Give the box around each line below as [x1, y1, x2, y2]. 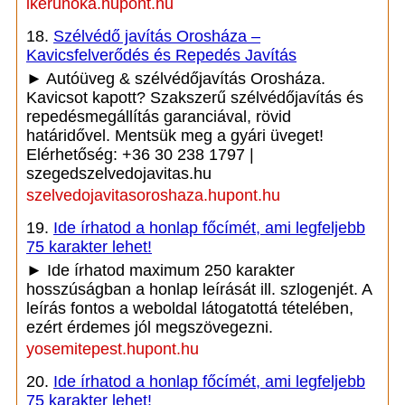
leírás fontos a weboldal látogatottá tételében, [26, 299, 353, 317]
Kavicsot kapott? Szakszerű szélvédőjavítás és [26, 89, 363, 107]
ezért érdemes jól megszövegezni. [26, 318, 273, 336]
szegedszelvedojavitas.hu [26, 165, 212, 183]
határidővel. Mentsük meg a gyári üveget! [26, 127, 324, 145]
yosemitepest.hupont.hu [26, 340, 199, 358]
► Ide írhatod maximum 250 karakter [26, 261, 295, 279]
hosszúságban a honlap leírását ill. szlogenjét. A [26, 280, 372, 298]
